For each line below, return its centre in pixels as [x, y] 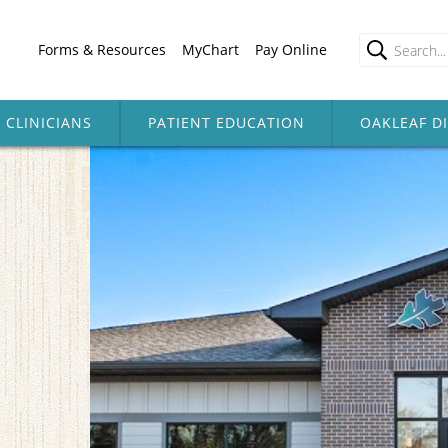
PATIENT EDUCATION [226, 122]
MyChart [210, 49]
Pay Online [291, 49]
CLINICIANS [48, 122]
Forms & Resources [102, 49]
